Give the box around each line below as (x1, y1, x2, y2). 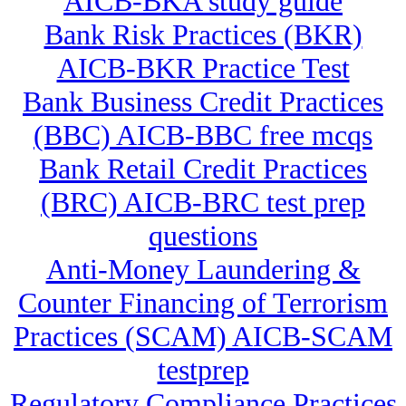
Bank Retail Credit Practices (39, 152, 367, 186)
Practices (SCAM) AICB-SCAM (14, 320, 392, 353)
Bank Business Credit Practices (23, 85, 383, 119)
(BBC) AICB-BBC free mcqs (34, 119, 372, 152)
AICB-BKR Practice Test (56, 52, 350, 85)
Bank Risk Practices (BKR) (43, 18, 362, 52)
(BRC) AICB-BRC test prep (41, 186, 365, 219)
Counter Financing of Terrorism (18, 286, 388, 320)
